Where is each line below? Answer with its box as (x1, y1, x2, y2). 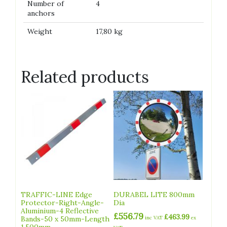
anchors (27, 9, 55, 18)
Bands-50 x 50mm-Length (21, 214, 109, 223)
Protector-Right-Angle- (21, 198, 104, 207)
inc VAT (145, 214, 165, 221)
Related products (21, 66, 149, 88)
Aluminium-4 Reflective (21, 206, 99, 215)
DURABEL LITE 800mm (113, 190, 195, 199)
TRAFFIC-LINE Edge (21, 190, 92, 199)
